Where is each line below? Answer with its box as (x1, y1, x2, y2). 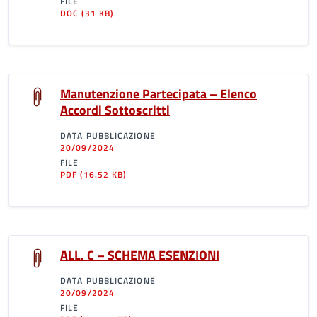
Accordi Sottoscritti (60, 100, 170, 120)
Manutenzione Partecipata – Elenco (60, 84, 257, 103)
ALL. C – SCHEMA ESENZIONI (60, 246, 219, 265)
